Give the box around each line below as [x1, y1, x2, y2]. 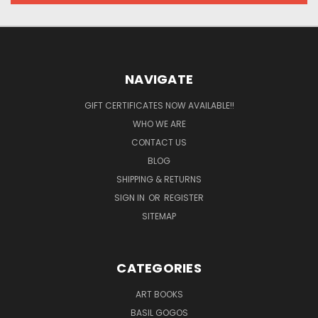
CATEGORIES [116, 258, 202, 277]
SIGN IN [114, 191, 147, 204]
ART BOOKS [135, 287, 183, 300]
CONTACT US [131, 136, 187, 148]
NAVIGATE [125, 70, 193, 88]
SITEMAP [142, 209, 176, 222]
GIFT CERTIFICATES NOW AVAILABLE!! [84, 99, 234, 111]
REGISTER [164, 191, 204, 204]
